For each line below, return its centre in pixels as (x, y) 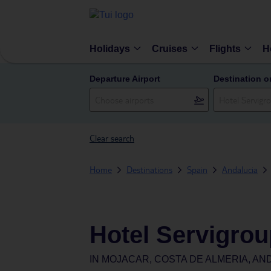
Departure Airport (125, 79)
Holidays (110, 48)
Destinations (149, 169)
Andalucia (240, 169)
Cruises (170, 48)
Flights (225, 48)
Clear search (112, 138)
